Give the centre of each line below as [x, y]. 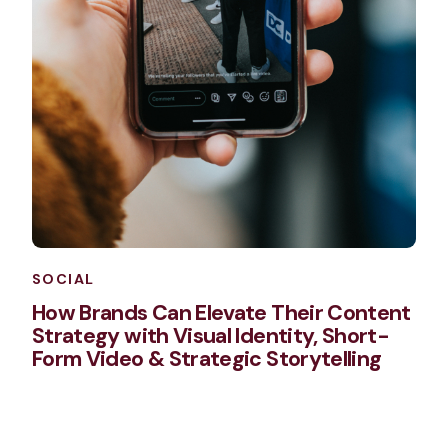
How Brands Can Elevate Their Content [221, 313]
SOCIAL [63, 279]
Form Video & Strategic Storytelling [207, 359]
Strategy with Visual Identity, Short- [211, 336]
